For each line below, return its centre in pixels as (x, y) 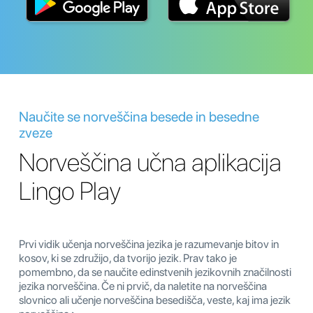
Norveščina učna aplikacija (150, 163)
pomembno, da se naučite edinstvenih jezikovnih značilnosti (155, 272)
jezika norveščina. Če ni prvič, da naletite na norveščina (143, 286)
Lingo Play (70, 191)
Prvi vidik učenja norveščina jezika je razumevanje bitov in (149, 245)
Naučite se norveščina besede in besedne (139, 117)
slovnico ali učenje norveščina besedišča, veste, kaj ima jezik (155, 300)
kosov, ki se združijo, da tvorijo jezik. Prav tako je (128, 259)
